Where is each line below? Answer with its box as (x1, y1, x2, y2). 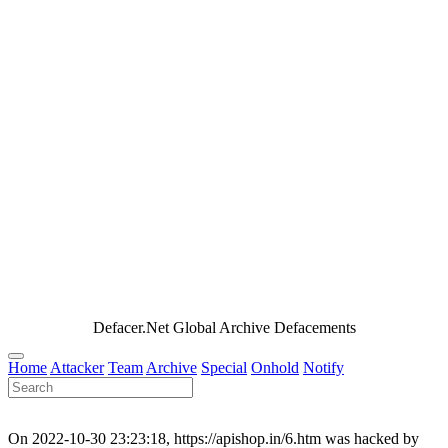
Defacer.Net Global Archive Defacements (92, 319, 356, 337)
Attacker (50, 359, 104, 377)
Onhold (251, 359, 299, 377)
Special (201, 359, 247, 377)
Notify (303, 359, 344, 377)
